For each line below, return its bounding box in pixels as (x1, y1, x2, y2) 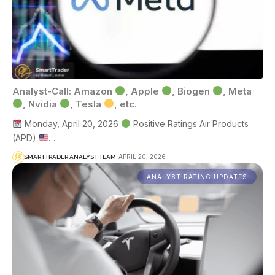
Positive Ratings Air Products (130, 118, 249, 129)
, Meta (223, 85, 252, 97)
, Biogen (172, 85, 213, 97)
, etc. (114, 98, 137, 110)
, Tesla (70, 98, 104, 110)
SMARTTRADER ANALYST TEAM (24, 153, 116, 161)
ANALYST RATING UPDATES (147, 172, 247, 180)
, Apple (125, 85, 162, 97)
